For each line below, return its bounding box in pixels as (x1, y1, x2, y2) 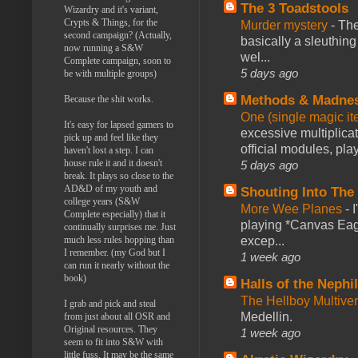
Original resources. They (64, 323, 157, 335)
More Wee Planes (241, 202, 345, 217)
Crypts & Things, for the (64, 16, 157, 28)
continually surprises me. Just (64, 221, 176, 233)
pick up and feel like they (64, 131, 158, 143)
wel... (241, 50, 270, 65)
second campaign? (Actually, (64, 29, 172, 41)
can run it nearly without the (64, 259, 169, 271)
